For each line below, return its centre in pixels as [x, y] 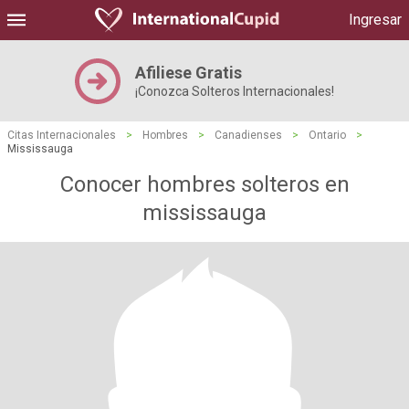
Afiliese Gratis [189, 73]
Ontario [327, 135]
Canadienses [248, 135]
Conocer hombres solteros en [204, 184]
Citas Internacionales [62, 135]
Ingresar [375, 20]
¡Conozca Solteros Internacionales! [235, 91]
